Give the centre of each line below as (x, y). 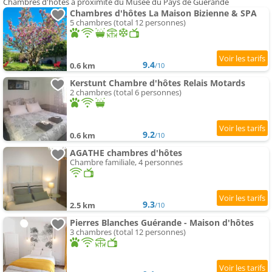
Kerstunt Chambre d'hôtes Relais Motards (158, 83)
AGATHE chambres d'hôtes (126, 153)
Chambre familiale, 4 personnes (126, 162)
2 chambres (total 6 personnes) (126, 93)
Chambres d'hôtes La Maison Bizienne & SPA (163, 13)
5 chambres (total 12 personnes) (128, 23)
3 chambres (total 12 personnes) (128, 232)
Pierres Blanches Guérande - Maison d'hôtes (162, 223)
